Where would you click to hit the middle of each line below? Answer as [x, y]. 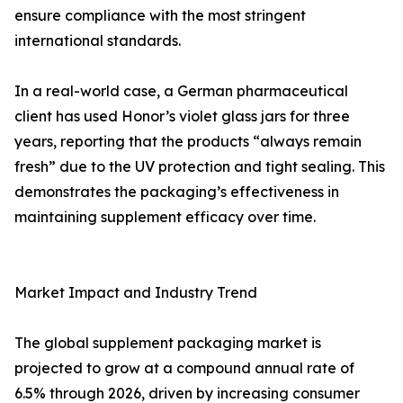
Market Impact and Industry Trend [136, 293]
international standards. [98, 41]
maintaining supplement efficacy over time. [165, 217]
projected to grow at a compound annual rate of [184, 368]
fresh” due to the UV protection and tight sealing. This [200, 167]
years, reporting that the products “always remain [188, 142]
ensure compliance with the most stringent [160, 16]
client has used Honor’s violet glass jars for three [182, 116]
